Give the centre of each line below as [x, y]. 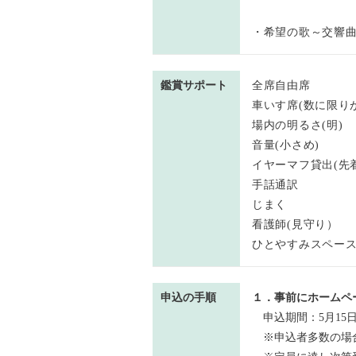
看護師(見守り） [295, 224]
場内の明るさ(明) [298, 125]
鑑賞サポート [194, 85]
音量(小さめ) [286, 145]
